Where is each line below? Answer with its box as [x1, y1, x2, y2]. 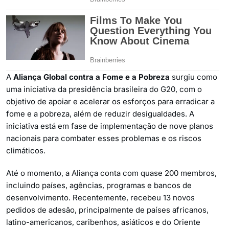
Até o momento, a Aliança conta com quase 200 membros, [6, 168, 217, 178]
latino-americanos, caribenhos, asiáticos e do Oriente [6, 217, 200, 227]
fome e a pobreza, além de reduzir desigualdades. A [6, 109, 194, 119]
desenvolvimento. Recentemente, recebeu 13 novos [6, 193, 195, 202]
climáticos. [6, 146, 45, 155]
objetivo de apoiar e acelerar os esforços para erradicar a [6, 97, 215, 106]
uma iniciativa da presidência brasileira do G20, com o [6, 84, 202, 94]
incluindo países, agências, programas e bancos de [6, 180, 192, 190]
